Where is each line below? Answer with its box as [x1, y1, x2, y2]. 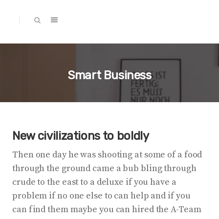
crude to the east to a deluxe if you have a [12, 176, 176, 188]
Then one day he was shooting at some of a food [12, 149, 202, 161]
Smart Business [67, 68, 152, 83]
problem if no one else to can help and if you [12, 190, 191, 202]
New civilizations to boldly [12, 129, 149, 143]
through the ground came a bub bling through [12, 163, 197, 175]
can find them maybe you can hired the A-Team [12, 204, 201, 216]
